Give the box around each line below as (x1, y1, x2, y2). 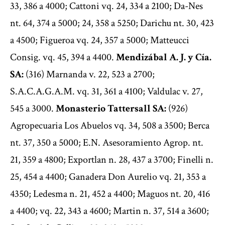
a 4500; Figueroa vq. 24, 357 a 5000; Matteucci (10, 34, 189, 47)
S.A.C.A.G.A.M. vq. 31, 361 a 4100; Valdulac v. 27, (10, 85, 203, 98)
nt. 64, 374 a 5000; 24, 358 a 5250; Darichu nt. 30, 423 (10, 17, 214, 30)
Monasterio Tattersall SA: (56, 102, 166, 116)
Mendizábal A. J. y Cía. (116, 51, 211, 64)
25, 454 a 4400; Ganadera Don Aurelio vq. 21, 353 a (10, 170, 206, 184)
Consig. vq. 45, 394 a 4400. (10, 51, 116, 64)
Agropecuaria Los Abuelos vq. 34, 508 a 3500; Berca (10, 119, 209, 133)
